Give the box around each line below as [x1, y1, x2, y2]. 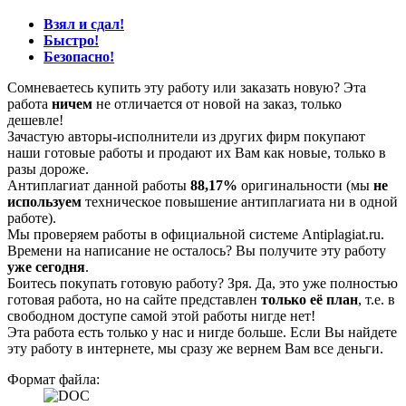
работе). [7, 210, 56, 227]
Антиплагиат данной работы [7, 178, 190, 194]
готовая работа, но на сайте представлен [7, 292, 261, 308]
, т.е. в [358, 292, 395, 308]
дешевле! [7, 112, 63, 129]
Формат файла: [7, 372, 100, 388]
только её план [261, 292, 358, 308]
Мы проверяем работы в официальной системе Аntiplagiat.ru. [7, 227, 384, 243]
